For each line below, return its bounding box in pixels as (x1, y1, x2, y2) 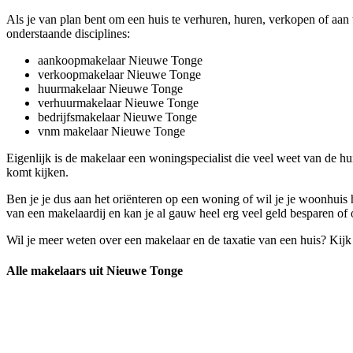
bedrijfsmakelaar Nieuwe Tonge (38, 110, 197, 124)
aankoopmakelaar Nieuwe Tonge (38, 53, 203, 67)
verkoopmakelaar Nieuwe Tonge (38, 67, 201, 81)
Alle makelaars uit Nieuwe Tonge (6, 264, 183, 278)
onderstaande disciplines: (6, 26, 130, 40)
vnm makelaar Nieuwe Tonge (38, 124, 185, 138)
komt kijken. (6, 165, 69, 179)
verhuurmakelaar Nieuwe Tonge (38, 95, 199, 110)
